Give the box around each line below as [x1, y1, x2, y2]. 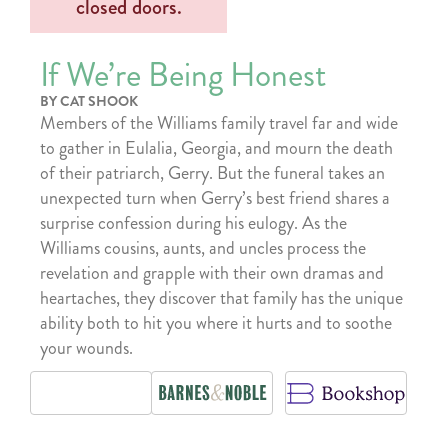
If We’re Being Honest [40, 50, 326, 99]
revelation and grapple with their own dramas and [40, 259, 384, 286]
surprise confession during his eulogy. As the [40, 209, 347, 236]
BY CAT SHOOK [40, 90, 138, 111]
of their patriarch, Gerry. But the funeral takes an [40, 159, 385, 186]
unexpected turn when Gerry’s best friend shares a [40, 184, 390, 211]
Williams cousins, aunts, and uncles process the [40, 234, 366, 261]
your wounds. [40, 334, 133, 361]
